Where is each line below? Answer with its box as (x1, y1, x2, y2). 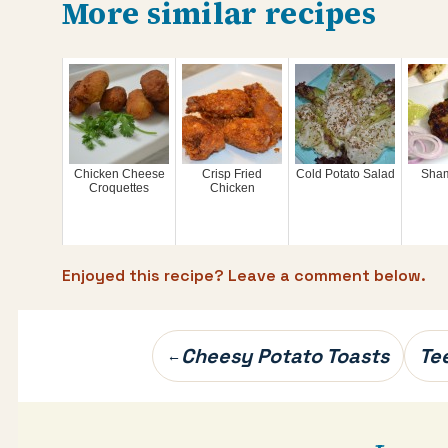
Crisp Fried (202, 167, 262, 181)
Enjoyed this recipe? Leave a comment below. (62, 265, 426, 286)
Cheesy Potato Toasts (181, 343, 389, 369)
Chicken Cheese (73, 167, 165, 181)
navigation (17, 367, 178, 408)
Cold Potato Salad (295, 167, 395, 181)
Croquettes (89, 181, 149, 195)
